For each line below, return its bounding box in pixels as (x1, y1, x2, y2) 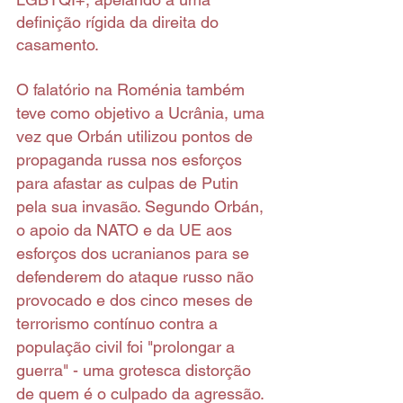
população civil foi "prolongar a (16, 337, 239, 357)
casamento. (16, 35, 99, 55)
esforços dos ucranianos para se (16, 244, 254, 264)
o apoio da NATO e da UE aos (16, 220, 237, 240)
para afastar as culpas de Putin (16, 174, 243, 193)
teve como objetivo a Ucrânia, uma (16, 103, 269, 123)
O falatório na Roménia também (16, 80, 249, 100)
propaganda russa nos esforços (16, 150, 246, 170)
